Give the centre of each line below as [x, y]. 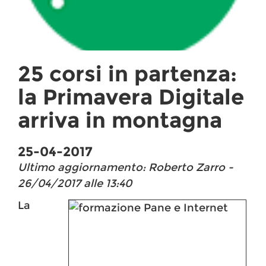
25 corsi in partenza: [127, 74]
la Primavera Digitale [131, 97]
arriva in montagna [120, 120]
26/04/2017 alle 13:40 [75, 184]
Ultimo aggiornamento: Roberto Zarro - [126, 168]
